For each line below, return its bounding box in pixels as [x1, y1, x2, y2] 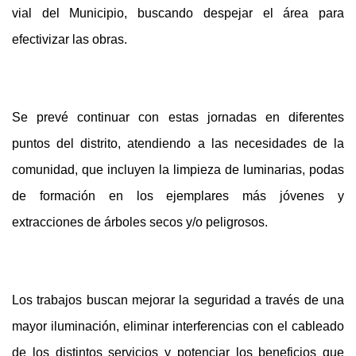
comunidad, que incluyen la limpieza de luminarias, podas [12, 162, 344, 176]
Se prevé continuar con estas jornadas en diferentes [12, 110, 344, 124]
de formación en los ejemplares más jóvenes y [12, 188, 344, 203]
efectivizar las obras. [12, 32, 130, 46]
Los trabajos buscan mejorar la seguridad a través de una [12, 292, 344, 307]
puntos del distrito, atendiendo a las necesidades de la [12, 136, 344, 150]
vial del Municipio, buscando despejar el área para [12, 6, 344, 20]
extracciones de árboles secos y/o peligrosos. [12, 215, 268, 229]
